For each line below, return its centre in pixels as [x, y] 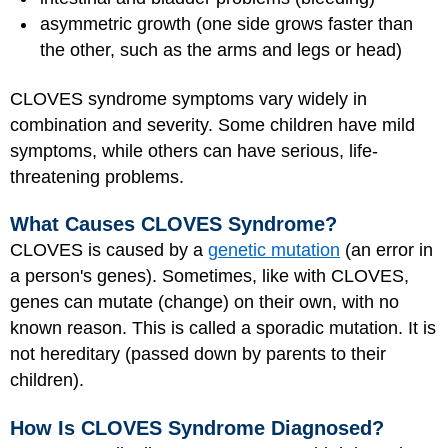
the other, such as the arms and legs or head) [221, 50]
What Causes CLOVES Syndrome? [173, 224]
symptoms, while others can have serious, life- [194, 150]
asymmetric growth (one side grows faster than [226, 24]
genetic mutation [274, 250]
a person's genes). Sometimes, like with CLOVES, [209, 276]
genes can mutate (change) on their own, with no [204, 302]
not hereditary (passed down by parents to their [198, 354]
